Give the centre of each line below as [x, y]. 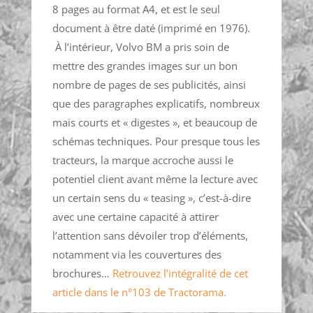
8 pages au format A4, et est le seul [136, 9]
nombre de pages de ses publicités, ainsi [149, 84]
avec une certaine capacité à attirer [135, 216]
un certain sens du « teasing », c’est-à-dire [151, 197]
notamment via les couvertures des [137, 254]
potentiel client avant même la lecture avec [155, 179]
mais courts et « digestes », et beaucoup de [154, 122]
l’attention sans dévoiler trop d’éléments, [150, 235]
